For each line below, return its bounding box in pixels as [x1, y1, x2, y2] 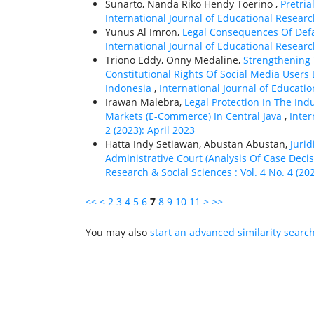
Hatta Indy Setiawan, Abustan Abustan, [105, 137, 290, 151]
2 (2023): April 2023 [105, 123, 195, 137]
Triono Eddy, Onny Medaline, [105, 53, 243, 67]
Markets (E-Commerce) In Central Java [105, 109, 285, 123]
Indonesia [105, 81, 154, 95]
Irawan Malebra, [105, 95, 184, 109]
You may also [86, 225, 150, 239]
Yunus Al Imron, [105, 25, 182, 39]
